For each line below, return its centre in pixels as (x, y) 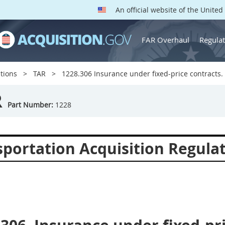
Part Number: (30, 105)
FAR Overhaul (165, 39)
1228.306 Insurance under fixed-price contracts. (141, 74)
